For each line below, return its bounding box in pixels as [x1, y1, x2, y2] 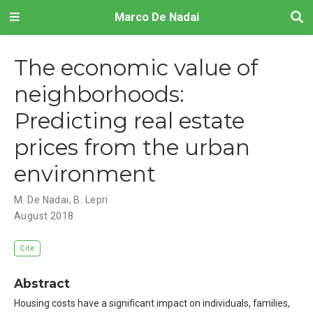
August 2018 [14, 210, 74, 221]
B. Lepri [73, 194, 108, 205]
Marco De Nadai [114, 10, 199, 24]
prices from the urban [14, 133, 250, 161]
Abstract [14, 276, 70, 291]
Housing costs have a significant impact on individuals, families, [14, 298, 290, 310]
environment [14, 160, 156, 187]
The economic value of [14, 54, 258, 81]
